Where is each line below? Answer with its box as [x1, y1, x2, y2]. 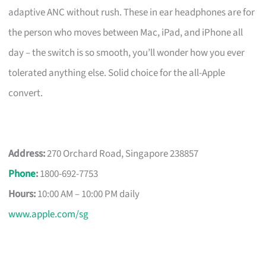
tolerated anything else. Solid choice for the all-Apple [8, 65, 226, 80]
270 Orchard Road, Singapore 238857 [45, 146, 199, 161]
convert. [8, 85, 43, 100]
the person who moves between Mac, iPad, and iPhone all [8, 25, 243, 40]
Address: [8, 146, 46, 161]
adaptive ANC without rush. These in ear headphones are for [8, 5, 255, 20]
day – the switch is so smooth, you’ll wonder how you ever [8, 45, 245, 60]
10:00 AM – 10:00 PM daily [36, 186, 140, 201]
